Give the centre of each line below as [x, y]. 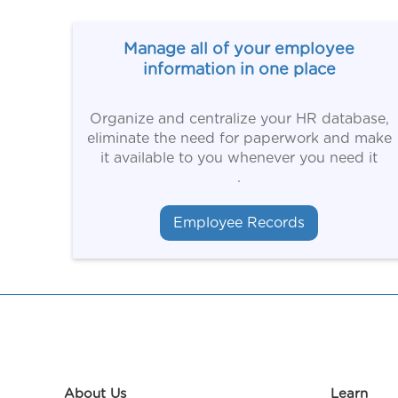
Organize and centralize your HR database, [239, 119]
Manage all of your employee [239, 50]
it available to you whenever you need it [239, 158]
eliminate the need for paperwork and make [239, 139]
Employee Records [239, 223]
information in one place [239, 70]
